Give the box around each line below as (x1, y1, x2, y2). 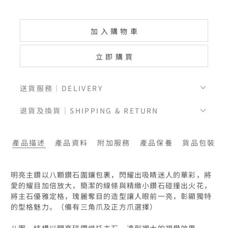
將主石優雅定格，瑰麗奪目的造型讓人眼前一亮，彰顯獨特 (10, 190, 212, 201)
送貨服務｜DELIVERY (19, 82, 103, 93)
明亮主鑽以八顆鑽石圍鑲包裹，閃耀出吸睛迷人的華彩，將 (10, 168, 212, 180)
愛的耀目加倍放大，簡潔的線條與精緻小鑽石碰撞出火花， (10, 179, 212, 190)
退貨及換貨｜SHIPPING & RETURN (19, 105, 159, 116)
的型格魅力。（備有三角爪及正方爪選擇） (10, 201, 158, 212)
